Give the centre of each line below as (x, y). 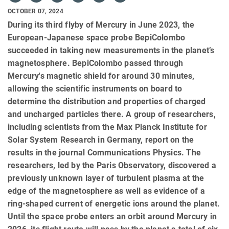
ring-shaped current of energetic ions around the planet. (114, 203)
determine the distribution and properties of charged (107, 101)
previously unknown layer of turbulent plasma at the (106, 178)
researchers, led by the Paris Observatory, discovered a (112, 165)
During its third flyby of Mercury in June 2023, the (101, 25)
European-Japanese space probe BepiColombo (97, 37)
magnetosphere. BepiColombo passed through (96, 63)
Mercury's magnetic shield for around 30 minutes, (101, 76)
